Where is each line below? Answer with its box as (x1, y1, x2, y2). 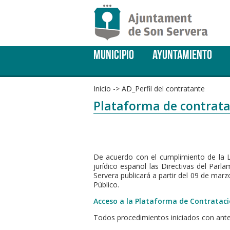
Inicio (93, 84, 111, 93)
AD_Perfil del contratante (122, 84, 205, 93)
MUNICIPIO (93, 48, 134, 62)
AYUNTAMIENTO (152, 48, 213, 62)
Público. (93, 179, 119, 189)
